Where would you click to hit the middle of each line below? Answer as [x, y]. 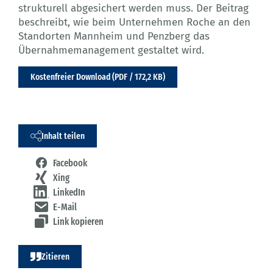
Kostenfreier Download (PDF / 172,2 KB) [98, 77]
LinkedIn [69, 193]
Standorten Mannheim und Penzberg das [114, 37]
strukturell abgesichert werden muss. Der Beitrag [133, 9]
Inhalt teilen [63, 136]
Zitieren [55, 256]
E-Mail [65, 207]
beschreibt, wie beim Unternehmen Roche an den [134, 23]
